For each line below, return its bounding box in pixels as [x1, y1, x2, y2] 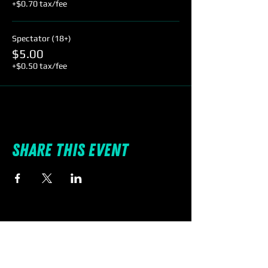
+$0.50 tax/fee [12, 61, 67, 71]
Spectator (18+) [12, 33, 71, 43]
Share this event [12, 139, 128, 162]
